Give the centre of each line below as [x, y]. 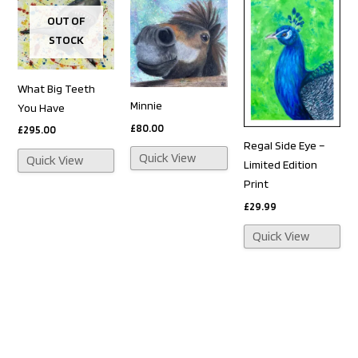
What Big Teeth [57, 88]
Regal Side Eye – [284, 146]
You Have [42, 107]
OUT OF [66, 21]
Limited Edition [280, 165]
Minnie [147, 106]
